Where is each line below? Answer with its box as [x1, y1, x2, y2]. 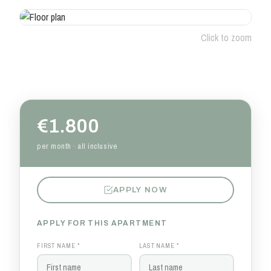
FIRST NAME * [37, 241, 80, 250]
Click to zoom [201, 31, 252, 45]
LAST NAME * [139, 241, 179, 250]
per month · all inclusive [37, 140, 118, 151]
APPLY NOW [113, 185, 168, 195]
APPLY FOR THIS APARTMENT [37, 218, 168, 227]
